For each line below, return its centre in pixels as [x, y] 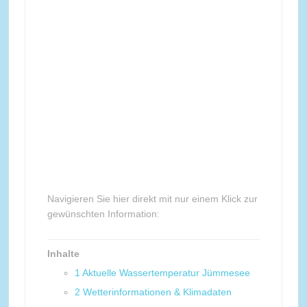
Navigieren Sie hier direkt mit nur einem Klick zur [152, 199]
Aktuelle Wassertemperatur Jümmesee [166, 273]
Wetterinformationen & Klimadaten [157, 292]
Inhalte [63, 254]
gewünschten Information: [103, 214]
